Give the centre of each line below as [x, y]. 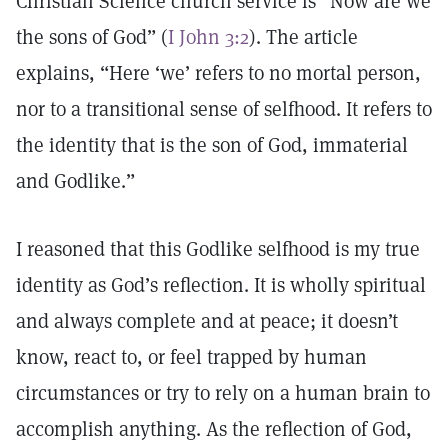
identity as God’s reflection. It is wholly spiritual [221, 285]
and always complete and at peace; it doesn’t [207, 321]
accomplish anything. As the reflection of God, [214, 429]
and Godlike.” [78, 181]
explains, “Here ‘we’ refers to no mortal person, [218, 73]
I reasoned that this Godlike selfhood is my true [218, 249]
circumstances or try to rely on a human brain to [223, 393]
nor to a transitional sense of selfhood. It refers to [224, 109]
